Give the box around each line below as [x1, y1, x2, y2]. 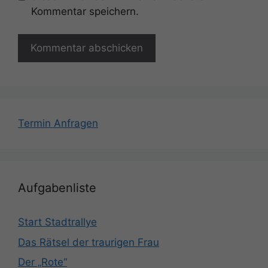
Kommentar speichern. [31, 5, 139, 17]
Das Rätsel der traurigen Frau [18, 236, 159, 248]
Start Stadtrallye [18, 216, 97, 229]
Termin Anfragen [18, 117, 98, 130]
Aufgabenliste [18, 181, 96, 196]
